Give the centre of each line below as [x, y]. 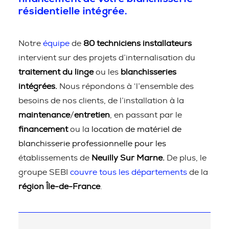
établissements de [55, 158]
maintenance [44, 115]
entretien [92, 115]
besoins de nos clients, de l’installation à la [101, 101]
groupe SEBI [44, 172]
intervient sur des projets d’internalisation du [107, 58]
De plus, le [186, 158]
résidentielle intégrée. [73, 12]
